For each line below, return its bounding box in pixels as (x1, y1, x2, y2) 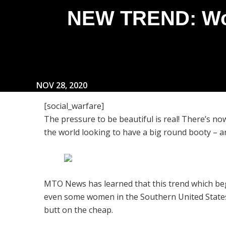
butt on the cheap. (44, 204, 113, 216)
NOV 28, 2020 (36, 80, 87, 91)
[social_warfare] (44, 100, 104, 112)
